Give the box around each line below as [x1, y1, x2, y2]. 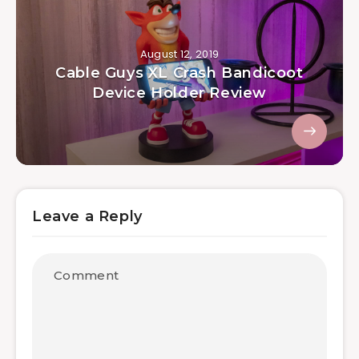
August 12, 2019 [139, 46, 220, 63]
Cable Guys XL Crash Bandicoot [55, 64, 304, 83]
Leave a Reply [32, 208, 143, 226]
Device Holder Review [91, 84, 267, 103]
